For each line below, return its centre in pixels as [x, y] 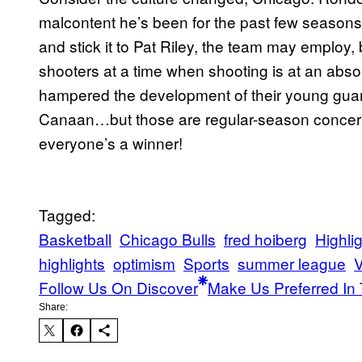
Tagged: [67, 214]
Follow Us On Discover [118, 287]
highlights [72, 263]
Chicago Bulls [168, 238]
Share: [53, 307]
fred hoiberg [265, 238]
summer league [292, 263]
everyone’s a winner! [111, 142]
